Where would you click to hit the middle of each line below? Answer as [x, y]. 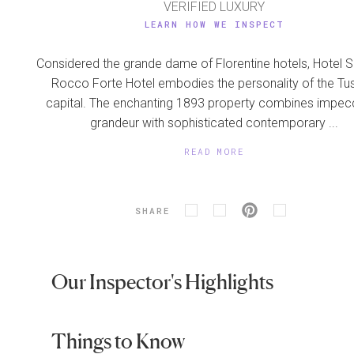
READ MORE [215, 152]
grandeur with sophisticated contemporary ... [215, 123]
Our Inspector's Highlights [162, 282]
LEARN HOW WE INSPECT [214, 24]
